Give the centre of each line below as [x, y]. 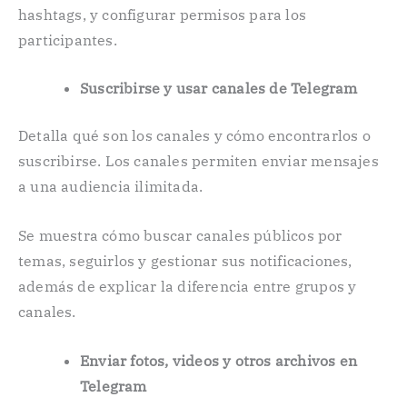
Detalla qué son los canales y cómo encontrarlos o [194, 136]
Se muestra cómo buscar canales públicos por [180, 235]
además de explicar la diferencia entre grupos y [188, 286]
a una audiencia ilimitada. [111, 187]
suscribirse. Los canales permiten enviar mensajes [199, 161]
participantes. [68, 40]
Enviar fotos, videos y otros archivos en [218, 360]
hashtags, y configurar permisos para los [163, 14]
